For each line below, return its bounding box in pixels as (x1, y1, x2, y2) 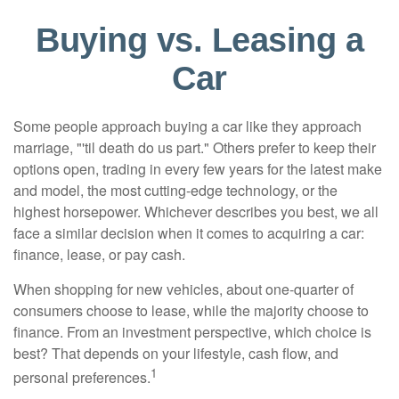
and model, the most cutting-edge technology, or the (13, 180, 338, 200)
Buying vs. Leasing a (36, 21, 363, 59)
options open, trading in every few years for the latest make (13, 159, 382, 179)
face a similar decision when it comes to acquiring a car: (13, 223, 364, 243)
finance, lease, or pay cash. (13, 244, 185, 265)
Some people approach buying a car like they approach (13, 116, 362, 136)
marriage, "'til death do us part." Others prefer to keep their (13, 137, 376, 158)
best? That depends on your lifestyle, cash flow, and (13, 343, 338, 363)
